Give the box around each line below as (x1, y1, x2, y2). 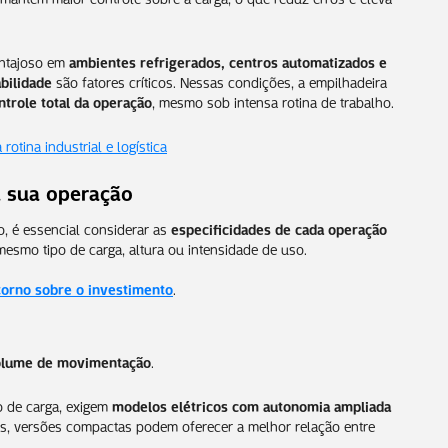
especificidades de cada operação (171, 216, 387, 239)
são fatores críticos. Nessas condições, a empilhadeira (52, 69, 387, 92)
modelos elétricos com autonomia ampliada (112, 393, 391, 416)
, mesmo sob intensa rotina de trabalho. (152, 89, 394, 112)
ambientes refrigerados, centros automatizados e (69, 49, 387, 72)
